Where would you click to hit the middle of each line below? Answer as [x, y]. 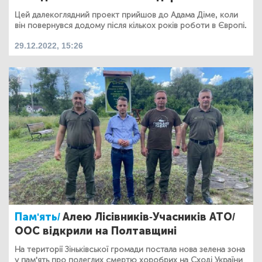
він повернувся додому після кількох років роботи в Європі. [131, 25]
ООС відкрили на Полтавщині [96, 231]
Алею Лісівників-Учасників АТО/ [149, 217]
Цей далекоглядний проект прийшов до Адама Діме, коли [126, 15]
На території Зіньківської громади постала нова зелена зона [130, 249]
